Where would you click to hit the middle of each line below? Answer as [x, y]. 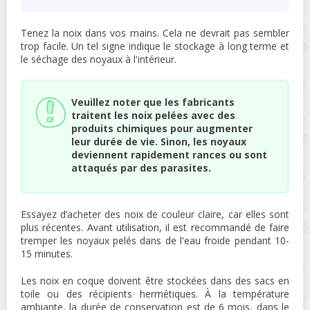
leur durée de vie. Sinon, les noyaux [159, 141]
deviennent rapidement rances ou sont [169, 154]
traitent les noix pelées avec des [153, 115]
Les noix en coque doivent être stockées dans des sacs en [155, 280]
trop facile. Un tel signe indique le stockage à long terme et [155, 46]
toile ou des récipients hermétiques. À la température [155, 293]
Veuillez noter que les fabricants [153, 102]
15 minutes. [47, 253]
